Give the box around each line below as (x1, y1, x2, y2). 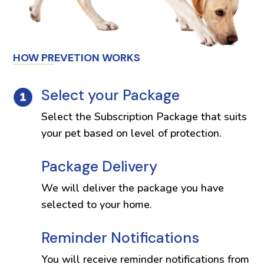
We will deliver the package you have (41, 181, 224, 196)
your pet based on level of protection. (41, 126, 222, 141)
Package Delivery (41, 157, 157, 177)
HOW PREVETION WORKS (13, 51, 141, 65)
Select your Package (41, 85, 180, 105)
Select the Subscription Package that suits (41, 110, 247, 124)
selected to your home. (41, 197, 152, 212)
